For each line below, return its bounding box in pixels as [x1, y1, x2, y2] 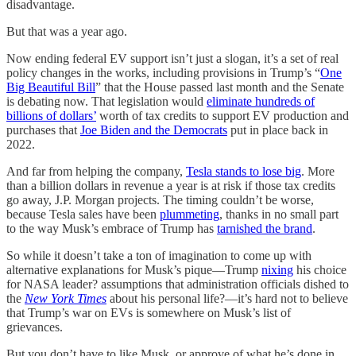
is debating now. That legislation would [6, 95, 207, 108]
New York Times [25, 292, 106, 305]
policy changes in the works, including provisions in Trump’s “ [6, 66, 320, 79]
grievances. [6, 320, 63, 334]
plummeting [160, 207, 219, 221]
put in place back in [227, 123, 328, 137]
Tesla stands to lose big [186, 164, 301, 178]
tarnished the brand [217, 222, 312, 235]
